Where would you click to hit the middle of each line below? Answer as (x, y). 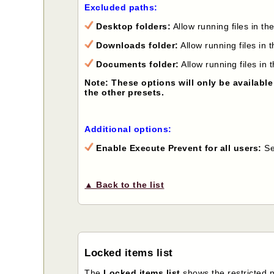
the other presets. (124, 92)
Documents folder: (138, 64)
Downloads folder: (137, 45)
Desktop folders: (134, 26)
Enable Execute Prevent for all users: (179, 148)
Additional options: (130, 129)
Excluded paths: (123, 7)
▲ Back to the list (124, 184)
